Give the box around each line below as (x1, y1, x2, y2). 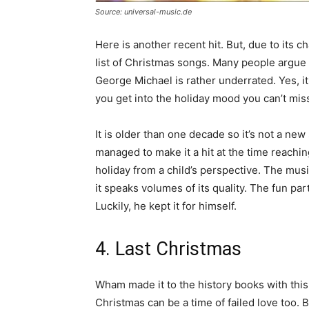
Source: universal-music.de (95, 7, 192, 17)
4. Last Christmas (95, 238, 241, 260)
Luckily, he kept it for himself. (95, 199, 237, 212)
